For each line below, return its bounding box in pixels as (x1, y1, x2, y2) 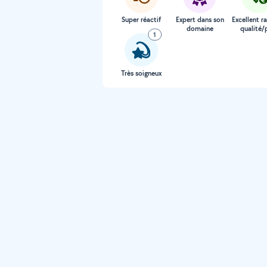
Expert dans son (175, 15, 224, 24)
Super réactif (122, 15, 161, 24)
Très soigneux (121, 69, 162, 78)
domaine (186, 24, 213, 33)
